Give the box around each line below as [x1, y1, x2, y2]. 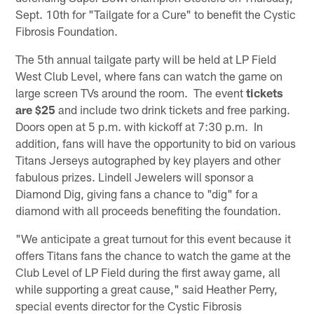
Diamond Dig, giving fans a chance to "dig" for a [15, 186, 259, 200]
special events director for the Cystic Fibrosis [15, 298, 243, 313]
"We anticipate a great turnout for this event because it [15, 231, 292, 245]
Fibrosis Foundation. [15, 23, 118, 38]
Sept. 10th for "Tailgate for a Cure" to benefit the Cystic [15, 6, 296, 21]
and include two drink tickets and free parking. [55, 102, 294, 116]
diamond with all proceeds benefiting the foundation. [15, 203, 282, 217]
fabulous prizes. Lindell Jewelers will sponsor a [15, 169, 254, 184]
